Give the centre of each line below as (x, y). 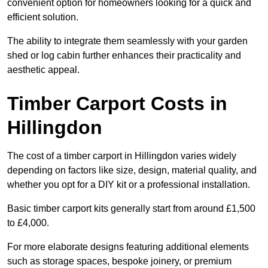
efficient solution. (43, 17)
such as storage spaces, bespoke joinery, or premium (119, 261)
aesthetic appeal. (43, 70)
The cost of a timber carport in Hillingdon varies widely (122, 156)
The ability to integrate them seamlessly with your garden (127, 41)
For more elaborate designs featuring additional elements (128, 247)
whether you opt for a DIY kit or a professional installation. (129, 185)
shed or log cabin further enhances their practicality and (124, 56)
